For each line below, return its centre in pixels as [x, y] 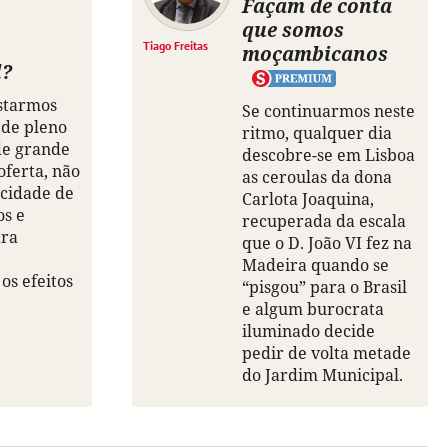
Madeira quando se [315, 265]
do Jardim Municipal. [322, 375]
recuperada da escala [324, 221]
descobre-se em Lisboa [328, 155]
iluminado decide [308, 331]
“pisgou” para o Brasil [324, 287]
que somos [293, 30]
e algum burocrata [313, 309]
